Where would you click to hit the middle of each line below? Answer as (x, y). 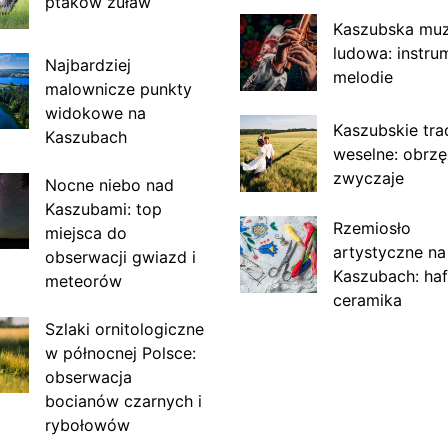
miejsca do (85, 232)
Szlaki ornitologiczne (124, 328)
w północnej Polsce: (120, 352)
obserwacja (88, 376)
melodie (362, 76)
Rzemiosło (371, 227)
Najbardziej (87, 64)
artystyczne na (389, 251)
